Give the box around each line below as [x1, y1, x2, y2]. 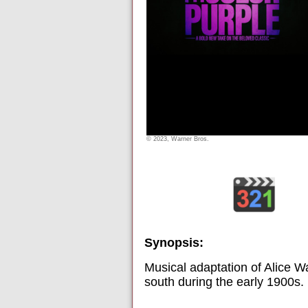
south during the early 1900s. [144, 274, 304, 289]
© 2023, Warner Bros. [146, 135, 209, 142]
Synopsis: [144, 235, 203, 250]
